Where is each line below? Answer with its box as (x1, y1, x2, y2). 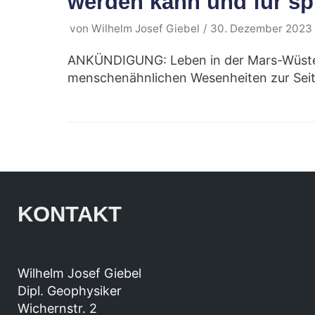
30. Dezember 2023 (210, 22, 312, 35)
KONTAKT (18, 201, 122, 226)
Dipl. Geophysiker (18, 283, 122, 299)
